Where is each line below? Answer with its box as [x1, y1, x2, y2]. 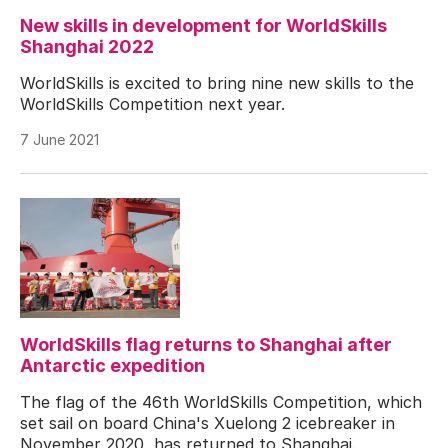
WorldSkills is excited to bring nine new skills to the [20, 72, 414, 93]
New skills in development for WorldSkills [20, 14, 387, 36]
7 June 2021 [20, 130, 99, 148]
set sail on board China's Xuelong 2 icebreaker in [20, 412, 395, 433]
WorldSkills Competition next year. [20, 93, 285, 114]
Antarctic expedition [20, 354, 205, 376]
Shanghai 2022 [20, 35, 154, 57]
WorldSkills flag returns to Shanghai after [20, 333, 392, 355]
